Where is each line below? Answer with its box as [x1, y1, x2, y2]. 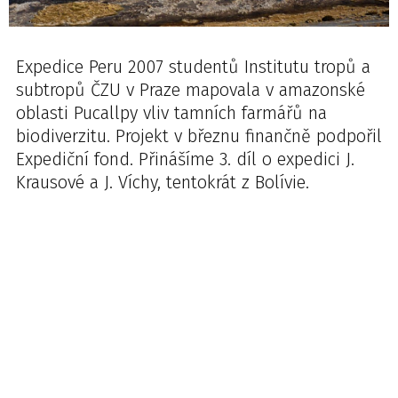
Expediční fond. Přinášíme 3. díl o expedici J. [16, 148, 354, 170]
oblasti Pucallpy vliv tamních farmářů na [16, 102, 327, 123]
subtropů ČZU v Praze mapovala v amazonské [16, 79, 365, 100]
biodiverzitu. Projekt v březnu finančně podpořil [16, 125, 382, 147]
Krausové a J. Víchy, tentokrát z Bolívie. [16, 171, 309, 193]
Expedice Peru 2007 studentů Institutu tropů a [16, 56, 370, 77]
